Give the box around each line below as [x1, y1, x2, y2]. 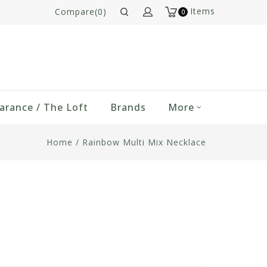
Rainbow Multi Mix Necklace [82, 136, 206, 148]
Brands [110, 101, 146, 114]
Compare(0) [55, 6, 107, 17]
